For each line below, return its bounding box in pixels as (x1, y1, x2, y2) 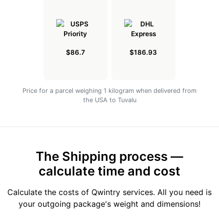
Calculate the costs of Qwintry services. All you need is (7, 187, 212, 197)
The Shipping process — (36, 149, 183, 164)
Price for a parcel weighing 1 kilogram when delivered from (22, 87, 197, 95)
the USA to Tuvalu (83, 96, 136, 104)
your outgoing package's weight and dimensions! (19, 199, 200, 209)
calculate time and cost (39, 163, 180, 179)
